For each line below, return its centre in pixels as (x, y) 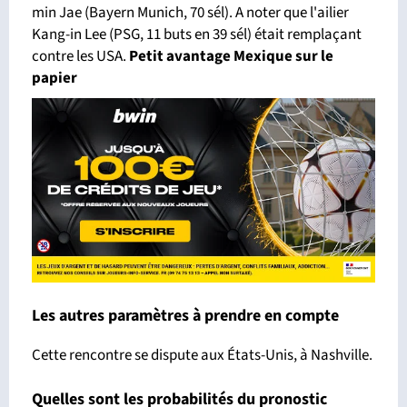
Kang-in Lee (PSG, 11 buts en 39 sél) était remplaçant (197, 34)
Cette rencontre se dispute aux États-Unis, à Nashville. (202, 355)
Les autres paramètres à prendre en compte (185, 316)
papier (56, 78)
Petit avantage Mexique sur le (231, 56)
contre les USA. (80, 56)
